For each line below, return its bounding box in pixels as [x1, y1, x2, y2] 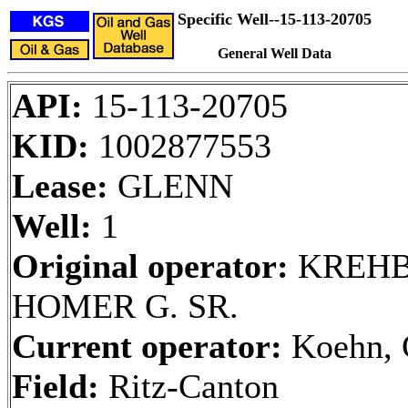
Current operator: [12, 327, 282, 365]
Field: [12, 367, 99, 405]
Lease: [12, 167, 108, 205]
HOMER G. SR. [12, 287, 239, 325]
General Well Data [218, 46, 331, 61]
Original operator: [12, 247, 289, 285]
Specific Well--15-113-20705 [178, 10, 372, 28]
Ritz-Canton [99, 367, 279, 405]
